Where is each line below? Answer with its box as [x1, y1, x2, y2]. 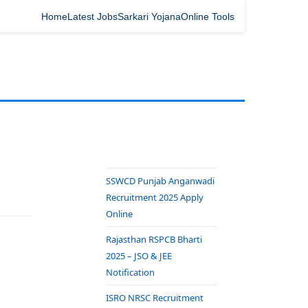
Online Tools [181, 10, 234, 22]
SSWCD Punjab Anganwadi [106, 175, 214, 187]
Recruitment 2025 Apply [106, 191, 203, 203]
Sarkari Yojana [118, 10, 181, 22]
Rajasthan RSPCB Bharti [106, 233, 202, 245]
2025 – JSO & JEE [106, 250, 172, 262]
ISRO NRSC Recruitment [106, 291, 203, 304]
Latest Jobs [67, 10, 118, 22]
